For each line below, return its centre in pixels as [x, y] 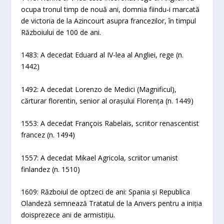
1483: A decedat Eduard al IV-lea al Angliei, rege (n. [102, 55]
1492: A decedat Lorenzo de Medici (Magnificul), [99, 89]
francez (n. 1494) [48, 135]
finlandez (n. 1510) [51, 169]
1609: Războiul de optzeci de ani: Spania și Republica [106, 191]
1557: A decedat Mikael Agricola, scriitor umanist [100, 157]
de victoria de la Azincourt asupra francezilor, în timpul [109, 20]
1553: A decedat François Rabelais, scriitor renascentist [110, 123]
